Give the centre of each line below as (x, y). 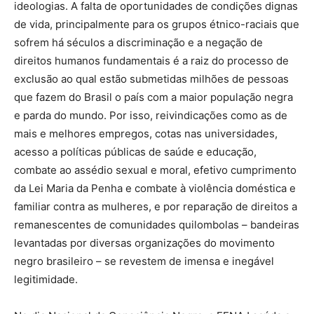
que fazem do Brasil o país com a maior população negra (153, 97)
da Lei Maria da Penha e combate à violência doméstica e (155, 188)
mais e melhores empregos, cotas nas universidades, (146, 133)
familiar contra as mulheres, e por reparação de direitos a (156, 206)
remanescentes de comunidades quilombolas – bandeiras (157, 224)
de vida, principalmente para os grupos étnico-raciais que (157, 24)
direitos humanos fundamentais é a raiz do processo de (151, 60)
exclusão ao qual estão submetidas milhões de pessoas (151, 78)
